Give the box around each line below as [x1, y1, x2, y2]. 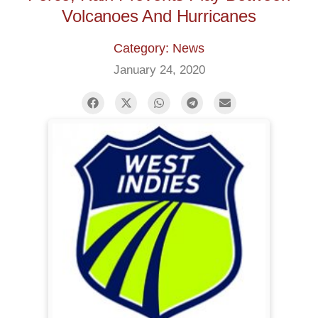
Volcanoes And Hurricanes [62, 6, 256, 26]
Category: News [114, 41, 204, 55]
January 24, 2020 [113, 63, 205, 77]
